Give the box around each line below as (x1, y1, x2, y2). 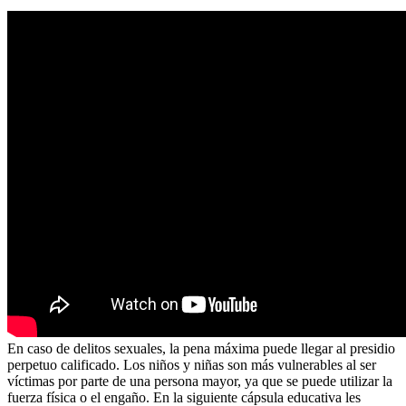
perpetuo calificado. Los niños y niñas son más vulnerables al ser (7, 356, 376, 372)
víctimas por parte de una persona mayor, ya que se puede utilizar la (7, 372, 392, 389)
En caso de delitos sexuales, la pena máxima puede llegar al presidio (7, 340, 395, 356)
